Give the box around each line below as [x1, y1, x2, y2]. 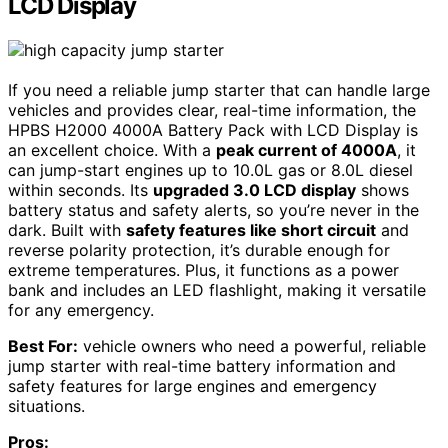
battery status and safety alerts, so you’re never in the [8, 199, 419, 220]
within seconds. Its [8, 179, 153, 200]
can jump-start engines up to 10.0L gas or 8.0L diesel [8, 159, 413, 180]
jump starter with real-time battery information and [8, 355, 396, 376]
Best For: [8, 335, 78, 356]
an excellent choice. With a [8, 139, 216, 160]
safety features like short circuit [126, 219, 376, 240]
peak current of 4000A [216, 139, 397, 160]
